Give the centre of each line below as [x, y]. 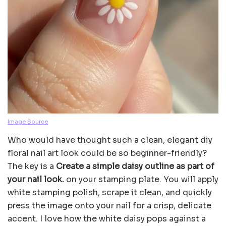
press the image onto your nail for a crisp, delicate [109, 206]
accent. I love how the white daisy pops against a [107, 219]
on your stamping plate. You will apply [141, 180]
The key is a [32, 166]
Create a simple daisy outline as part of [135, 166]
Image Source [28, 122]
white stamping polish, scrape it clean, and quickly [110, 193]
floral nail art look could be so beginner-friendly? [107, 153]
